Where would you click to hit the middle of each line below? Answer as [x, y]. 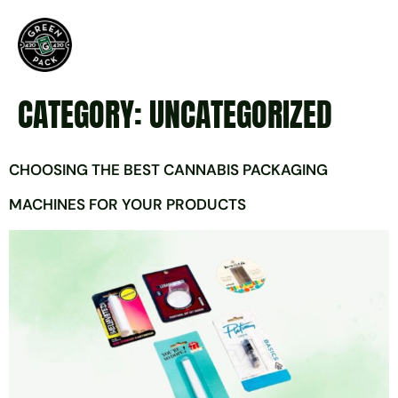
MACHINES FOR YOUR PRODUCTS [127, 205]
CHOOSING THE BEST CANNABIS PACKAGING [168, 170]
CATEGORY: [84, 115]
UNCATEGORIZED [241, 115]
